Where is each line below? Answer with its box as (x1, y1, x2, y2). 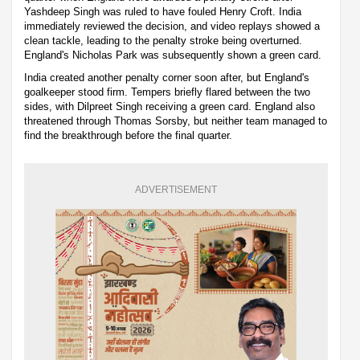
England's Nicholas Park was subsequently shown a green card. (24, 48, 321, 61)
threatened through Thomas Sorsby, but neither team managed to (24, 114, 327, 127)
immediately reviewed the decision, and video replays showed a (24, 19, 320, 32)
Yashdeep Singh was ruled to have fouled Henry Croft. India (24, 5, 301, 18)
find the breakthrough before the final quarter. (24, 129, 232, 141)
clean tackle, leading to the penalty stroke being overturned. (24, 34, 302, 47)
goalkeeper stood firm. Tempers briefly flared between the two (24, 85, 310, 98)
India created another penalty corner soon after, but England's (24, 71, 309, 84)
